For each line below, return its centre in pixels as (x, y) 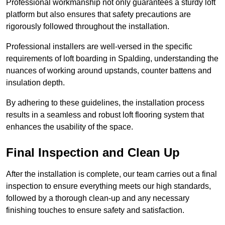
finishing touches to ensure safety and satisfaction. (95, 210)
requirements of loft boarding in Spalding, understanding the (112, 59)
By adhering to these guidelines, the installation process (105, 103)
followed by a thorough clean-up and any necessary (98, 198)
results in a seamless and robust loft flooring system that (105, 115)
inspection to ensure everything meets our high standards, (108, 186)
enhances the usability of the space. (70, 127)
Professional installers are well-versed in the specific (99, 47)
